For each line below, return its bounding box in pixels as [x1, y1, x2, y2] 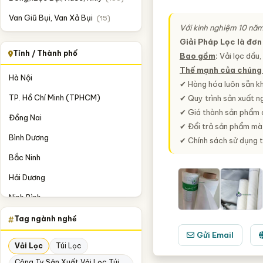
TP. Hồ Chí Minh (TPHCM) [9, 93, 100, 102]
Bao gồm [179, 51, 215, 60]
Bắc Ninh [9, 153, 41, 162]
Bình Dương [9, 133, 49, 142]
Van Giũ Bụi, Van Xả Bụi [9, 13, 95, 22]
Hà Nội [9, 73, 32, 82]
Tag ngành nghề [14, 214, 76, 223]
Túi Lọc [56, 241, 82, 250]
